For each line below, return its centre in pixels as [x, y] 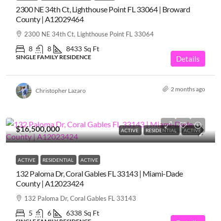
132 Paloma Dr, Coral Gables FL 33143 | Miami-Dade [99, 173]
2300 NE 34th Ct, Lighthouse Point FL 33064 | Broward [103, 9]
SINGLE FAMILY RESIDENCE [54, 57]
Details [188, 58]
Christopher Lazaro [61, 91]
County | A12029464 [50, 19]
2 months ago [188, 89]
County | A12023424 [50, 183]
